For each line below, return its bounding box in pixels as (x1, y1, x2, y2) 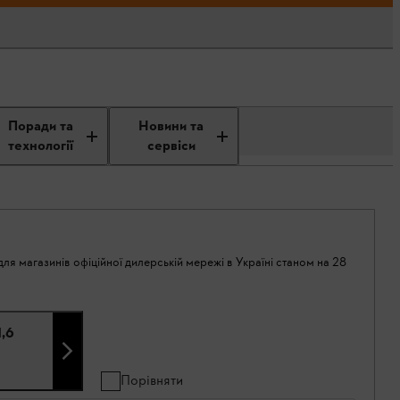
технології (7, 136, 73, 156)
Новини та (138, 116, 204, 137)
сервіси (146, 136, 196, 156)
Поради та (7, 116, 73, 137)
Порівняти (121, 371, 183, 388)
